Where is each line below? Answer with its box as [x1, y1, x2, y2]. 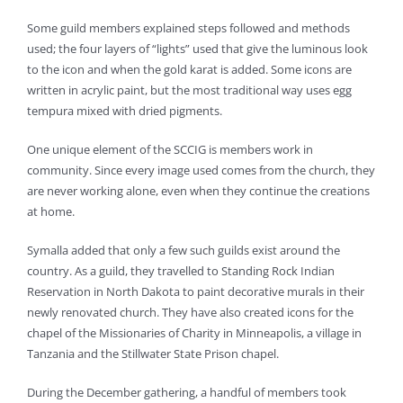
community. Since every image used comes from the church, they [26, 162, 375, 179]
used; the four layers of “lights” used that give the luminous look [26, 40, 368, 58]
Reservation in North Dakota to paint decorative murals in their [26, 283, 364, 300]
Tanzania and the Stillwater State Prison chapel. [26, 345, 279, 363]
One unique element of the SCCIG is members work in [26, 141, 313, 158]
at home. [26, 203, 75, 220]
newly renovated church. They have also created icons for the [26, 304, 354, 321]
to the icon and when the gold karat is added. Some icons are [26, 61, 352, 78]
